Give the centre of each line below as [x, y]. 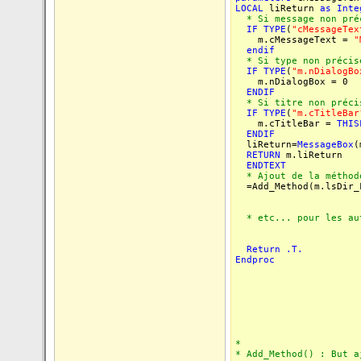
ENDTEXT [266, 166]
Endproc [255, 260]
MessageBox [326, 145]
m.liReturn [311, 155]
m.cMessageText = [295, 40]
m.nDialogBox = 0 [292, 82]
